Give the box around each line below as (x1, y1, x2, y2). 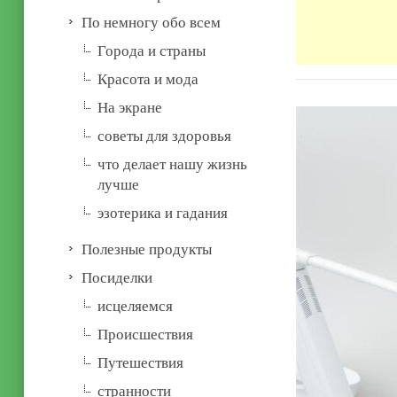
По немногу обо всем (82, 13, 222, 31)
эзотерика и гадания (97, 204, 229, 222)
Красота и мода (97, 70, 199, 88)
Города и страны (97, 42, 206, 59)
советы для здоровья (97, 127, 232, 144)
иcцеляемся (97, 297, 174, 315)
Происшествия (97, 325, 194, 343)
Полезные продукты (82, 240, 213, 258)
